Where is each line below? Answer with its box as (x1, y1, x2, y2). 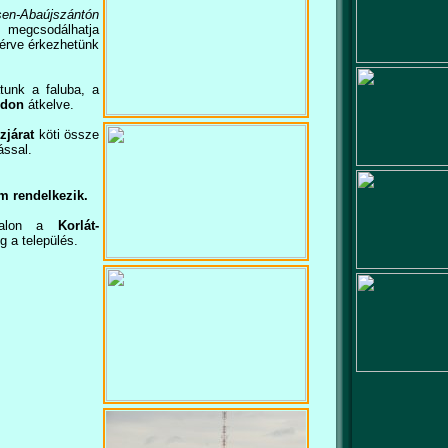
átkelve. (24, 97, 74, 112)
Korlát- (58, 218, 99, 233)
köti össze (34, 127, 99, 142)
